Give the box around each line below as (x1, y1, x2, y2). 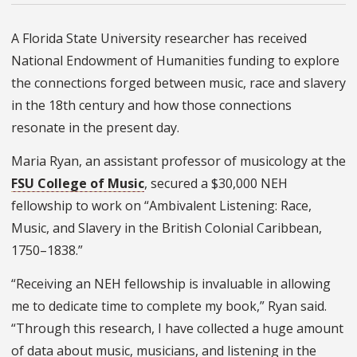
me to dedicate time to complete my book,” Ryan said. (11, 297, 327, 316)
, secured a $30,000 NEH (144, 175, 288, 193)
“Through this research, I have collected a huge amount (11, 320, 343, 338)
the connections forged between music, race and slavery (11, 74, 346, 92)
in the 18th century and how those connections (11, 96, 292, 115)
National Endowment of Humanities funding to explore (11, 52, 339, 70)
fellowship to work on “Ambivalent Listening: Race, (11, 197, 312, 215)
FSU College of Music (11, 175, 144, 193)
